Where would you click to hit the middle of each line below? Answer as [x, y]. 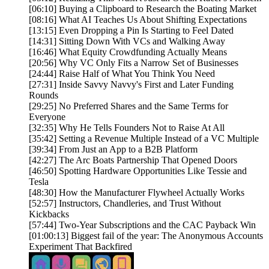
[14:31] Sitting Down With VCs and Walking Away [128, 41]
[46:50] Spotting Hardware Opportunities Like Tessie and [138, 171]
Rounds [45, 95]
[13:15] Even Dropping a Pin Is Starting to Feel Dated [132, 31]
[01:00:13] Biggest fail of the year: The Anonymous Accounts [146, 236]
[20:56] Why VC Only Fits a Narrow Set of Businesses [134, 63]
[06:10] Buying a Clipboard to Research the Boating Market [144, 9]
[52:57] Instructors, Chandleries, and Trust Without [125, 204]
